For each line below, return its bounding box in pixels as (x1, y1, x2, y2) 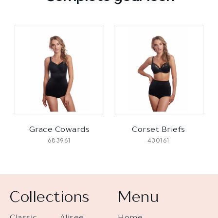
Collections (10, 187, 90, 206)
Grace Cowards (29, 124, 90, 134)
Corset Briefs (132, 124, 185, 134)
